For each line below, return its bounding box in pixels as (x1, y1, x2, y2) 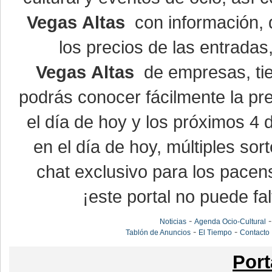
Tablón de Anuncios (126, 228, 191, 237)
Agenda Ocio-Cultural (194, 217, 267, 226)
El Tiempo (199, 228, 233, 237)
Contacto (240, 228, 270, 237)
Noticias (160, 217, 187, 226)
